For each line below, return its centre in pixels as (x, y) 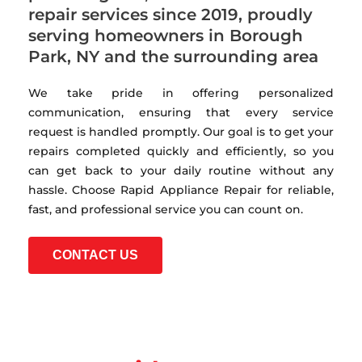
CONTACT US (95, 255)
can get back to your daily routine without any (181, 170)
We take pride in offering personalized (181, 93)
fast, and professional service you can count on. (166, 209)
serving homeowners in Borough (166, 35)
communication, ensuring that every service (181, 112)
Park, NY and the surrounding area (176, 56)
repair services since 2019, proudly (170, 14)
